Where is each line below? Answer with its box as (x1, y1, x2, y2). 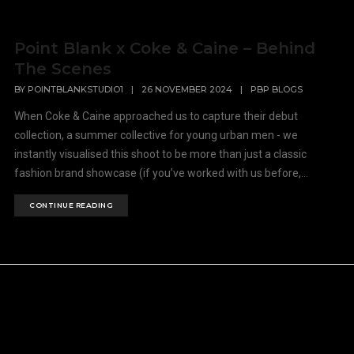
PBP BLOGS (250, 84, 303, 96)
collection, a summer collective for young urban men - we (14, 129, 299, 142)
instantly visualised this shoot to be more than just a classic (14, 148, 307, 161)
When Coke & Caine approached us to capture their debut (14, 110, 299, 123)
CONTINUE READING (29, 201, 114, 210)
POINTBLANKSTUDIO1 (28, 84, 124, 96)
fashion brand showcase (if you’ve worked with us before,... (14, 167, 309, 180)
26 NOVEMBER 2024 (141, 84, 233, 96)
